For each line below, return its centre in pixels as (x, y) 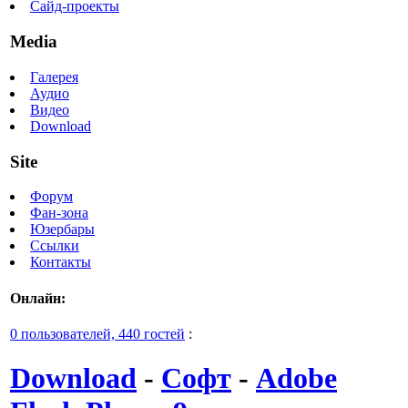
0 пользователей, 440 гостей (97, 333)
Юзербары (62, 229)
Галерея (54, 76)
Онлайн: (38, 298)
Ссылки (55, 246)
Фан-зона (59, 213)
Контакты (61, 262)
